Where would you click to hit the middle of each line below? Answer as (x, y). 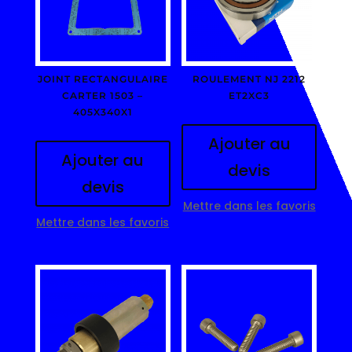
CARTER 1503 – (103, 95)
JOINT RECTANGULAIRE (103, 79)
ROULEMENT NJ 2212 (249, 79)
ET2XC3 (249, 95)
